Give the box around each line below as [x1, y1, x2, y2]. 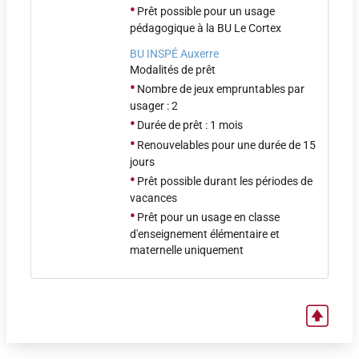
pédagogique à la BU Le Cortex [130, 22, 281, 34]
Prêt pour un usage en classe [135, 211, 280, 224]
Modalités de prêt [130, 63, 216, 76]
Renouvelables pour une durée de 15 [135, 139, 316, 151]
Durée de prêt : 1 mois [135, 119, 243, 131]
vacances [130, 192, 177, 204]
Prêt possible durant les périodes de [135, 175, 313, 188]
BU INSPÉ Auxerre [130, 47, 219, 60]
